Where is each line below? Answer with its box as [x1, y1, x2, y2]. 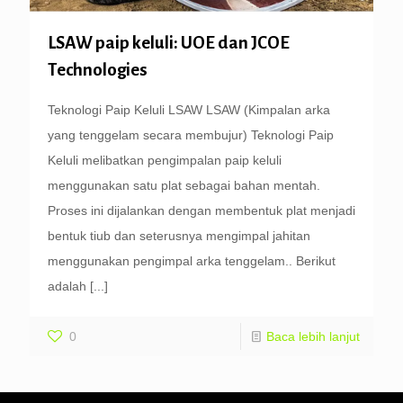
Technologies [48, 59, 148, 79]
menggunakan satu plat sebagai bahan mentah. [48, 177, 320, 193]
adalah [48, 278, 86, 293]
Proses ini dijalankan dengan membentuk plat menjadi [48, 202, 355, 218]
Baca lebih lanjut [266, 328, 360, 344]
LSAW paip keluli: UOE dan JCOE [48, 32, 290, 52]
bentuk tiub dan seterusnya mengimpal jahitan [48, 228, 310, 243]
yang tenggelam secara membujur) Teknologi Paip [48, 127, 334, 142]
